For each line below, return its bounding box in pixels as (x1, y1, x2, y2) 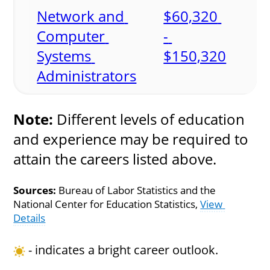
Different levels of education (53, 109, 245, 130)
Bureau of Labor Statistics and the (56, 183, 216, 198)
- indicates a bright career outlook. (25, 242, 219, 259)
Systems (37, 46, 92, 66)
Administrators (37, 66, 137, 86)
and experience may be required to (13, 129, 249, 149)
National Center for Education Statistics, (13, 197, 201, 212)
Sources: (13, 183, 57, 198)
